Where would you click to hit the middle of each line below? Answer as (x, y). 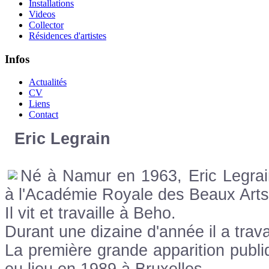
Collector (46, 25)
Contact (44, 115)
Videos (42, 14)
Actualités (48, 82)
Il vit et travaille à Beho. (90, 213)
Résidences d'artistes (68, 35)
